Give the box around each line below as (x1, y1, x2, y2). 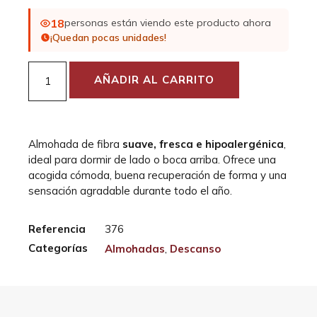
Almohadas (105, 241, 165, 255)
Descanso (170, 241, 221, 255)
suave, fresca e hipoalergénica (122, 137, 284, 151)
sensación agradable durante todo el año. (28, 183, 232, 197)
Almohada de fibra (28, 137, 122, 151)
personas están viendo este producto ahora (64, 16, 271, 30)
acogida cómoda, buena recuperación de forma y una (28, 168, 287, 182)
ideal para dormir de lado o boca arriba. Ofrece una (28, 152, 276, 166)
